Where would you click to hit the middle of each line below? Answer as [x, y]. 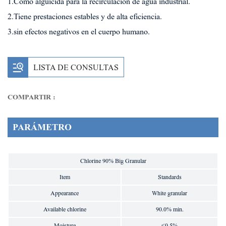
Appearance [65, 193]
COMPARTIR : [32, 97]
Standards [169, 177]
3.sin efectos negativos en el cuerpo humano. [79, 32]
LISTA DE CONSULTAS [76, 68]
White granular [169, 193]
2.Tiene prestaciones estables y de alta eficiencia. [85, 17]
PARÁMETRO [42, 127]
